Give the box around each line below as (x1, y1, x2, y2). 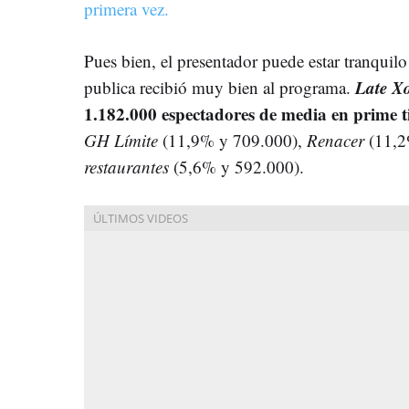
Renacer (307, 128, 364, 152)
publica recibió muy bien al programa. (84, 75, 355, 99)
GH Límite (84, 128, 158, 152)
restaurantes (84, 154, 169, 178)
